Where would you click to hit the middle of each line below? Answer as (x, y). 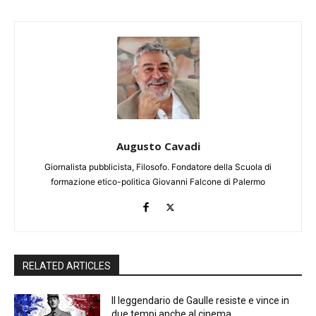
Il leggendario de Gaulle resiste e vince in (201, 301)
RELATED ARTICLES (67, 266)
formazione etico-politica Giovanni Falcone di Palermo (158, 182)
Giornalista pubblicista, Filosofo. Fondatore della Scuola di (158, 167)
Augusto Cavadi (158, 146)
